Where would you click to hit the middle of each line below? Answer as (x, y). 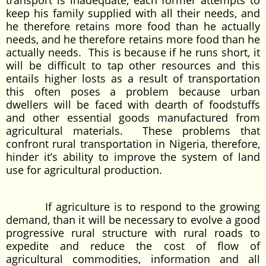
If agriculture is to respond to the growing (133, 207)
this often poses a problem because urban (133, 91)
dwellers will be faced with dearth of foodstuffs (133, 104)
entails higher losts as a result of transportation (133, 78)
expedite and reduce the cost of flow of (133, 246)
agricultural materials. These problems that (133, 131)
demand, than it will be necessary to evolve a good (133, 220)
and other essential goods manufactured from (133, 118)
